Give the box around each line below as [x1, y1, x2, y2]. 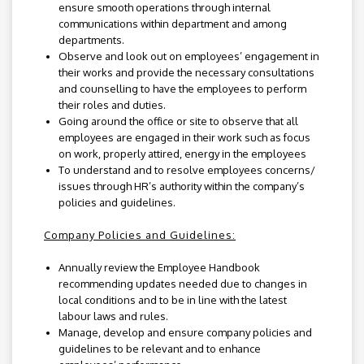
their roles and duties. [58, 98, 166, 112]
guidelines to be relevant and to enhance [58, 342, 261, 356]
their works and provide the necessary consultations [58, 66, 314, 80]
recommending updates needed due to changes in [58, 277, 307, 291]
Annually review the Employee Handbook [58, 261, 260, 275]
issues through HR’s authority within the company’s [58, 180, 305, 193]
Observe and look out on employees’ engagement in [58, 50, 319, 63]
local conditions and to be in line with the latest [58, 293, 287, 307]
